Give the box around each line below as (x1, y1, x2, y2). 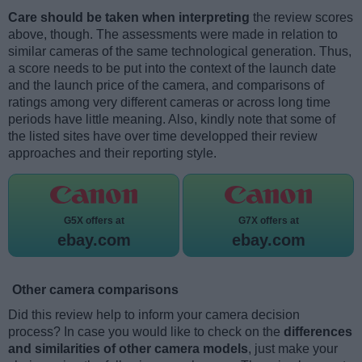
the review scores (250, 10, 353, 24)
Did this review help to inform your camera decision (8, 307, 300, 322)
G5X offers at (63, 214, 124, 226)
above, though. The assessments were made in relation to (8, 27, 338, 41)
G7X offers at (238, 214, 299, 226)
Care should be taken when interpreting (8, 10, 250, 24)
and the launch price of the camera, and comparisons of (8, 78, 324, 92)
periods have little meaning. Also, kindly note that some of (8, 112, 335, 126)
